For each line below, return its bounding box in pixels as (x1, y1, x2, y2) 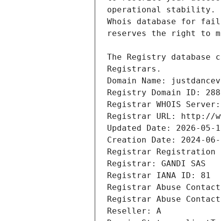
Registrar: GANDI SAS (107, 159, 206, 169)
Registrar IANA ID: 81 (107, 171, 211, 181)
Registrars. (107, 64, 161, 74)
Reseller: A (107, 206, 161, 216)
